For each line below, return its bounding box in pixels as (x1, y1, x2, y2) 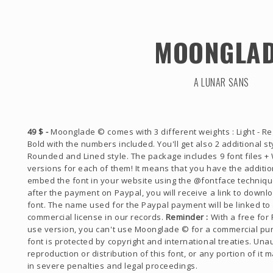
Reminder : (165, 211, 208, 223)
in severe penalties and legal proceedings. (27, 260, 198, 272)
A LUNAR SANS (194, 75, 249, 90)
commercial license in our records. (27, 211, 166, 223)
